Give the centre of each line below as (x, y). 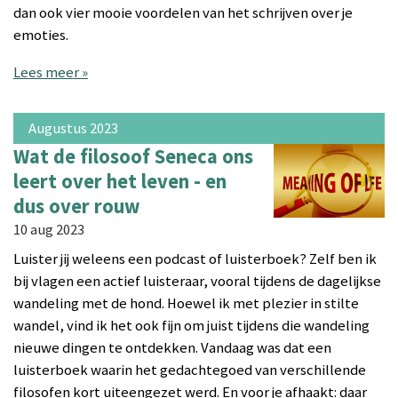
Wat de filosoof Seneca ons (133, 156)
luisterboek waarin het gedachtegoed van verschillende (190, 370)
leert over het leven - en (120, 181)
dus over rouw (76, 206)
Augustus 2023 (73, 128)
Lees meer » (51, 72)
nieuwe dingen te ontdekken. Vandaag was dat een (172, 348)
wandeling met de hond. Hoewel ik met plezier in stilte (186, 304)
